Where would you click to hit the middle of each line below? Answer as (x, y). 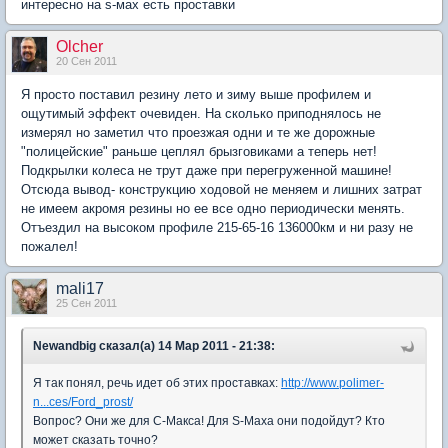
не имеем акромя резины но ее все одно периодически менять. (213, 209)
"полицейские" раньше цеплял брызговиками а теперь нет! (199, 152)
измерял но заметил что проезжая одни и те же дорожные (198, 133)
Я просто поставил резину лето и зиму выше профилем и (196, 95)
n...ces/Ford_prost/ (83, 402)
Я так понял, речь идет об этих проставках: (157, 383)
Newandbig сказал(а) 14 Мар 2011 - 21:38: (154, 346)
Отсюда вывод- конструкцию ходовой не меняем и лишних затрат (221, 190)
